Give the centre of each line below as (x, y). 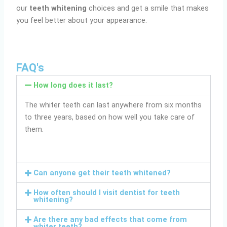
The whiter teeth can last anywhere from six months (113, 105)
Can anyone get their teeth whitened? (102, 173)
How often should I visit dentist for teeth (106, 192)
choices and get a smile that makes (148, 8)
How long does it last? (73, 85)
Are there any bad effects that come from (110, 219)
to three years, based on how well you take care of (110, 117)
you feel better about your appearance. (82, 21)
